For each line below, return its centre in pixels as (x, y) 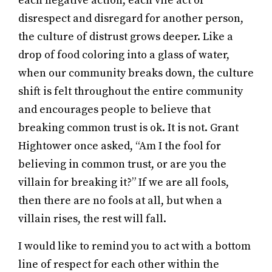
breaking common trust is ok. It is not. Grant (128, 128)
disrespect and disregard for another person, (131, 19)
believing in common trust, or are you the (122, 164)
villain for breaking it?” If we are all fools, (124, 182)
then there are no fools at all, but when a (120, 201)
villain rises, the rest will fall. (92, 219)
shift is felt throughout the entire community (131, 91)
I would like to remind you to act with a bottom (134, 246)
